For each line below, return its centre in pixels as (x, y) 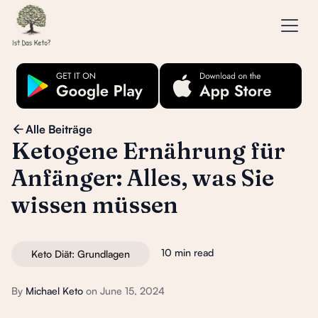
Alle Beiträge (59, 129)
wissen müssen (95, 205)
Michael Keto (54, 291)
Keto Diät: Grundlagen (81, 254)
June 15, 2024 (132, 291)
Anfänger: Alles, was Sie (143, 178)
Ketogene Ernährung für (148, 151)
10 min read (187, 252)
